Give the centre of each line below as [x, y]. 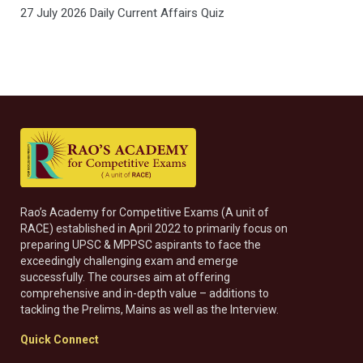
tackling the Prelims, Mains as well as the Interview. [149, 310]
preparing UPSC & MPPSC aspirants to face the [141, 245]
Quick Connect [60, 340]
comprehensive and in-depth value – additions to [145, 294]
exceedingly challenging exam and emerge [129, 261]
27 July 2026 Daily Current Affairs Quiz [122, 13]
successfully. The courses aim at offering [125, 278]
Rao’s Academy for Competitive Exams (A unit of [145, 213]
